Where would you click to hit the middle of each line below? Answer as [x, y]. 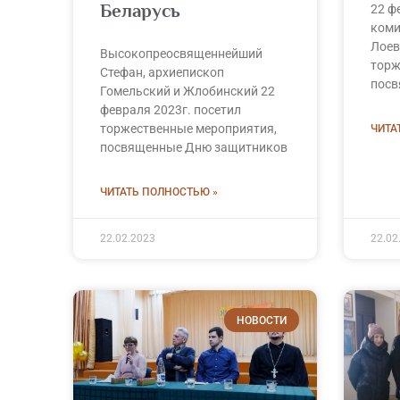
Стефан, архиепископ [162, 73]
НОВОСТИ [261, 320]
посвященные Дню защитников [194, 148]
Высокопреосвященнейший [181, 54]
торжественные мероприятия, [188, 129]
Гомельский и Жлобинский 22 [187, 92]
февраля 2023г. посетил [171, 110]
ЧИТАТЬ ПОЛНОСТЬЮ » [159, 192]
